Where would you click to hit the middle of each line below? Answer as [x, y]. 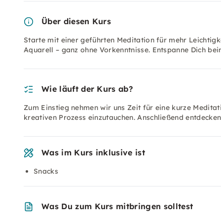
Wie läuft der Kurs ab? [87, 89]
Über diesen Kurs [76, 21]
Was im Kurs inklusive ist [93, 152]
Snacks [46, 171]
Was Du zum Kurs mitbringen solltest [117, 206]
